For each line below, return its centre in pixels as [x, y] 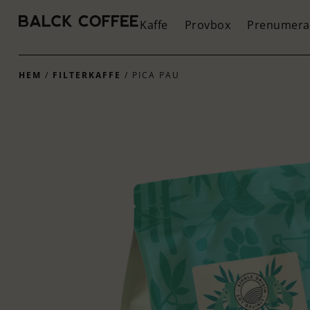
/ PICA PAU [150, 75]
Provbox [208, 25]
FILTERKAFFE [86, 75]
